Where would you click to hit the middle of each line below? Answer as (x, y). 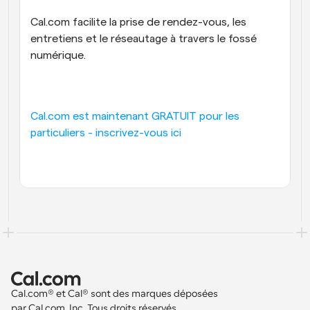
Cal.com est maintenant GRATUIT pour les (135, 116)
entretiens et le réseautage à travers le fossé (144, 39)
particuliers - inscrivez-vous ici (106, 133)
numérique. (58, 55)
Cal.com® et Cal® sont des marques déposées (116, 293)
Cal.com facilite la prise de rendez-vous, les (138, 22)
